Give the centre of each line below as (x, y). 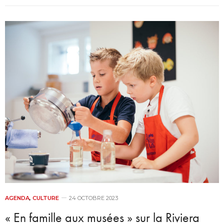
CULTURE (46, 198)
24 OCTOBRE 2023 (93, 198)
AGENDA (17, 198)
